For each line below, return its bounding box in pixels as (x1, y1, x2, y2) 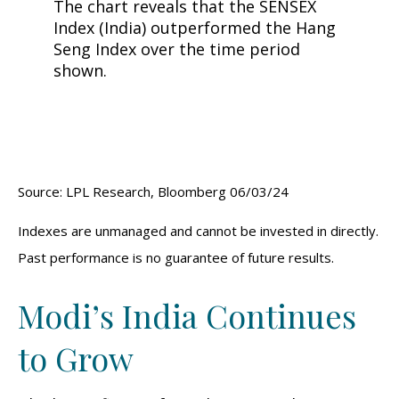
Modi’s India (18, 293, 198, 337)
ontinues (228, 293, 356, 337)
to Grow (18, 336, 134, 379)
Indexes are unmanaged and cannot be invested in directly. (18, 221, 379, 240)
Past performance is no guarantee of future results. (18, 248, 334, 266)
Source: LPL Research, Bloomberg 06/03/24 (18, 182, 289, 200)
